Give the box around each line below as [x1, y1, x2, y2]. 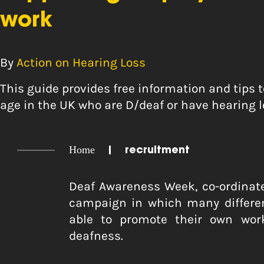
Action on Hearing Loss [16, 55, 146, 70]
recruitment [125, 146, 190, 156]
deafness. [69, 229, 123, 243]
